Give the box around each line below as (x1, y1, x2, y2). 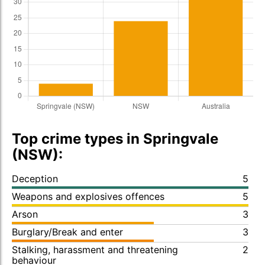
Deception (12, 173, 58, 185)
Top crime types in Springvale (12, 130, 218, 147)
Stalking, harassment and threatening (12, 244, 178, 256)
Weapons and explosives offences (12, 190, 164, 202)
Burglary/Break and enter (12, 226, 123, 238)
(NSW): (12, 146, 63, 163)
